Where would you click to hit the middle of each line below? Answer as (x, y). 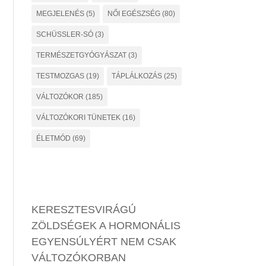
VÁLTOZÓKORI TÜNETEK (79, 118)
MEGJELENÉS (61, 14)
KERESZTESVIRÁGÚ (84, 210)
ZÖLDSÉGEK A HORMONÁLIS (106, 226)
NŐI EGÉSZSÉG (134, 14)
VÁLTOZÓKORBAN (79, 258)
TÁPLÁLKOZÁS (137, 76)
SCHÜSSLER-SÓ (65, 34)
